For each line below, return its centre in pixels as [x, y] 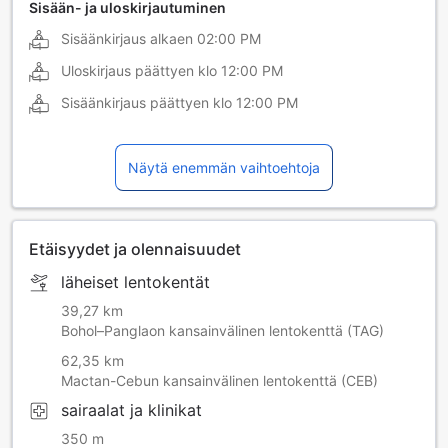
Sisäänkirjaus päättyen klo [146, 102]
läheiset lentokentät [135, 281]
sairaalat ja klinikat [131, 409]
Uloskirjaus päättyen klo [139, 70]
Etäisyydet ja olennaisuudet [135, 248]
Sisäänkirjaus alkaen [127, 38]
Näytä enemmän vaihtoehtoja [224, 167]
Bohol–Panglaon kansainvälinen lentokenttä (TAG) [222, 330]
